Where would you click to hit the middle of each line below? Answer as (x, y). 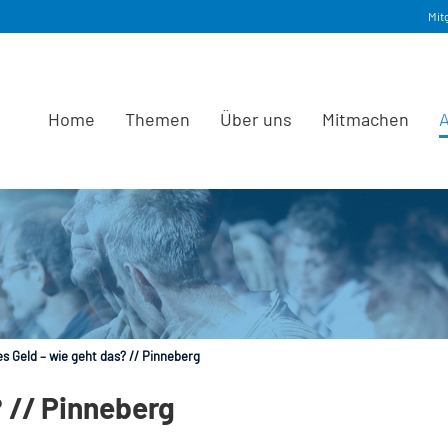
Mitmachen (365, 119)
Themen (157, 119)
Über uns (256, 119)
